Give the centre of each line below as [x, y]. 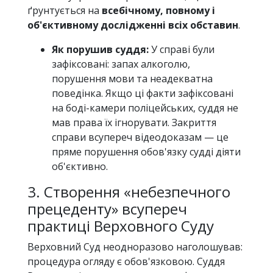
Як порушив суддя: [100, 50]
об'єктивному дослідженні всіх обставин [133, 25]
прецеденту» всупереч [107, 209]
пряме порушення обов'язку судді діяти [146, 152]
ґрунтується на [65, 11]
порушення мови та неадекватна [132, 79]
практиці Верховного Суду [121, 226]
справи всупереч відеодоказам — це [140, 137]
